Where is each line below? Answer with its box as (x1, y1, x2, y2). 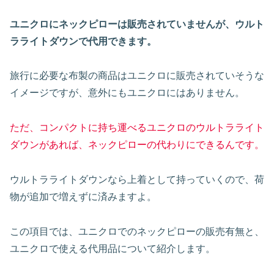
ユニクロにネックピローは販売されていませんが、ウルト (10, 18, 264, 29)
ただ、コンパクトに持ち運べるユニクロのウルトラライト (10, 122, 264, 133)
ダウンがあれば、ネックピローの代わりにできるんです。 (10, 139, 264, 150)
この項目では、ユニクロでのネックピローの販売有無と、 (10, 226, 264, 237)
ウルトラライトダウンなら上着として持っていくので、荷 (10, 174, 264, 185)
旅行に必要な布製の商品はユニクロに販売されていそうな (10, 70, 264, 81)
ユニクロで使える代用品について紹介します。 (10, 243, 215, 254)
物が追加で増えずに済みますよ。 (10, 191, 157, 202)
